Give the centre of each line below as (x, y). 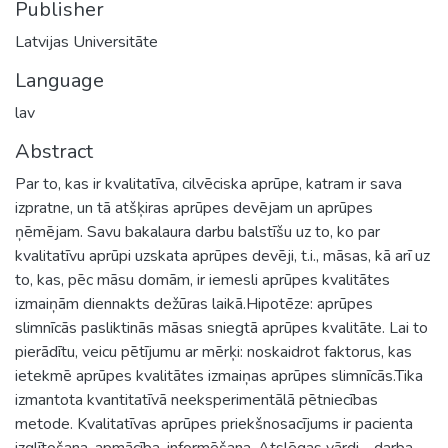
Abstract (54, 151)
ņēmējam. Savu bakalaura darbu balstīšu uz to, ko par (197, 231)
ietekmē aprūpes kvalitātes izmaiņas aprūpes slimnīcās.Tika (219, 375)
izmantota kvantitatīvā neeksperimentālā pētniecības (196, 399)
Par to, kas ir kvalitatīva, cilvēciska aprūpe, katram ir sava (208, 183)
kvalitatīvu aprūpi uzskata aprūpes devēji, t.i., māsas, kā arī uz (222, 255)
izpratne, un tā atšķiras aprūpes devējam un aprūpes (194, 207)
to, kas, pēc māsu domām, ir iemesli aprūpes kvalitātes (202, 279)
